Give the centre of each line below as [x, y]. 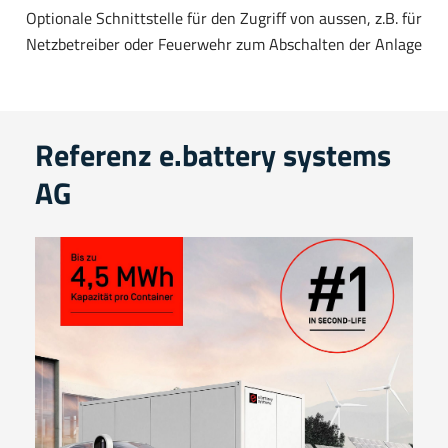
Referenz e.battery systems [213, 155]
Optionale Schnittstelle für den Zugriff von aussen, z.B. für [224, 18]
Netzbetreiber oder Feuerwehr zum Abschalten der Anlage [224, 44]
